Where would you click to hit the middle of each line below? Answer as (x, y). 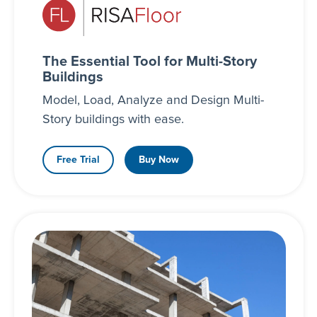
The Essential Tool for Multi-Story (149, 61)
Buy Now (158, 160)
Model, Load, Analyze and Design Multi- (153, 100)
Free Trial (78, 160)
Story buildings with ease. (113, 119)
